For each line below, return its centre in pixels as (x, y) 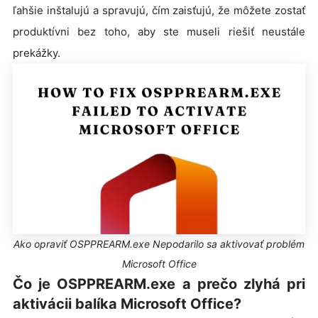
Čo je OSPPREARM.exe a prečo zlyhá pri (159, 284)
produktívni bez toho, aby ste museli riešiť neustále (159, 32)
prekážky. (37, 53)
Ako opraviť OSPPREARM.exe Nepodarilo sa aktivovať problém (159, 244)
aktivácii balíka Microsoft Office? (127, 304)
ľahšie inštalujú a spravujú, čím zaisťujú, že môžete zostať (159, 10)
